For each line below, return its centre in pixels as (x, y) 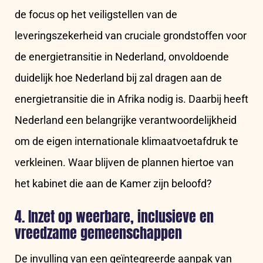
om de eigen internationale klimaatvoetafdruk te (127, 141)
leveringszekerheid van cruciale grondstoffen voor (131, 36)
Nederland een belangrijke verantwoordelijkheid (126, 120)
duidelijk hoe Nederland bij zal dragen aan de (118, 78)
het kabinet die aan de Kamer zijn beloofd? (113, 184)
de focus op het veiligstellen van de (96, 15)
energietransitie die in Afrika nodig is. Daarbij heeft (131, 99)
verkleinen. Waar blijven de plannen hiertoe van (124, 163)
